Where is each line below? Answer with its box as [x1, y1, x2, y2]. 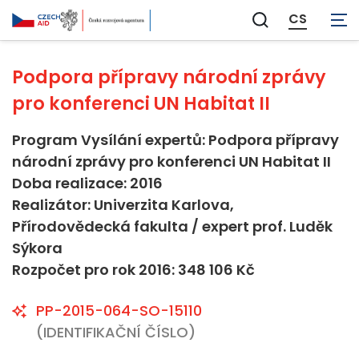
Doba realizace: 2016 [12, 173, 163, 193]
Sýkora [12, 238, 63, 258]
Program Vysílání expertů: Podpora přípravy [12, 130, 339, 150]
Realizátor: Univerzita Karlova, [12, 195, 234, 215]
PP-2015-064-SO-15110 [36, 301, 202, 321]
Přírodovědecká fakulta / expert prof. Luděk [12, 216, 333, 236]
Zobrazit [259, 18, 316, 38]
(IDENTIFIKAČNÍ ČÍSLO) [36, 322, 196, 342]
